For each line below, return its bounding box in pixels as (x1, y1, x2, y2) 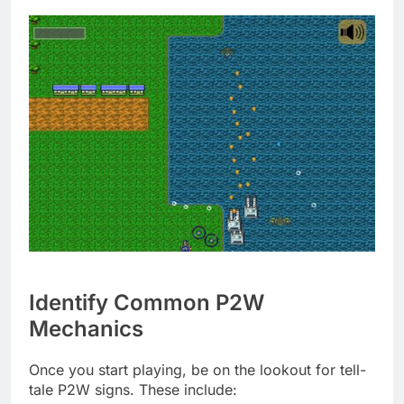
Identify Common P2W (29, 289, 264, 316)
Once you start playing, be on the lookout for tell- (29, 360, 366, 379)
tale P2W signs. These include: (29, 380, 237, 399)
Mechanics (29, 315, 143, 342)
